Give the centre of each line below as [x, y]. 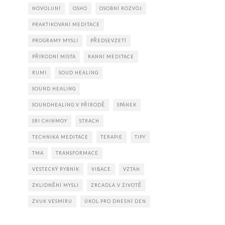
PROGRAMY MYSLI [55, 40]
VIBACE [101, 169]
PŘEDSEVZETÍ [108, 40]
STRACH [89, 121]
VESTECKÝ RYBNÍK [56, 169]
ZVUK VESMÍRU [52, 201]
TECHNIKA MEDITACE [60, 137]
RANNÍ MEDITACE [111, 56]
